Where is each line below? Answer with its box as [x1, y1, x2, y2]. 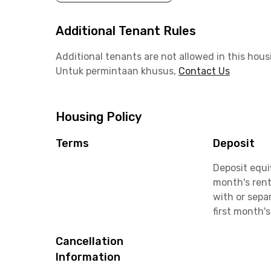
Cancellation [56, 235, 123, 248]
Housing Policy [56, 109, 142, 124]
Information [56, 250, 120, 264]
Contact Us [178, 65, 230, 77]
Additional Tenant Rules [56, 24, 196, 38]
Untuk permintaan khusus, [56, 65, 176, 77]
